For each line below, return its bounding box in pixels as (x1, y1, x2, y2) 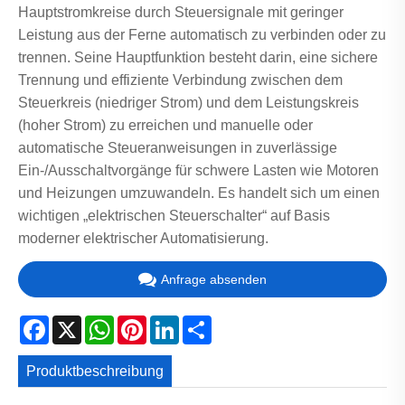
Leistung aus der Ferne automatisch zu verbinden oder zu (18, 27, 386, 43)
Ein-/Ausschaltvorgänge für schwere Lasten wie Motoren (18, 163, 379, 179)
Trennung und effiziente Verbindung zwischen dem (18, 72, 343, 89)
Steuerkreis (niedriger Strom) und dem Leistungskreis (18, 95, 359, 111)
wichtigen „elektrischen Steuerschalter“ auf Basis (18, 208, 330, 224)
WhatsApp (114, 314, 181, 330)
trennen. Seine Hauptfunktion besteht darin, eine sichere (18, 50, 378, 66)
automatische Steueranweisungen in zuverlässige (18, 140, 337, 156)
